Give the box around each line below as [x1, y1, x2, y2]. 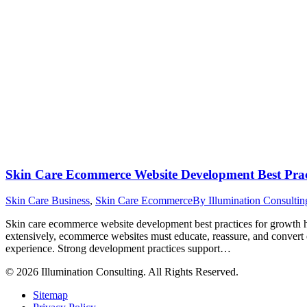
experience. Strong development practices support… [5, 243, 231, 255]
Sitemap [33, 289, 68, 302]
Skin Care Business [5, 195, 90, 207]
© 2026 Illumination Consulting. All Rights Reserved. [5, 266, 238, 278]
